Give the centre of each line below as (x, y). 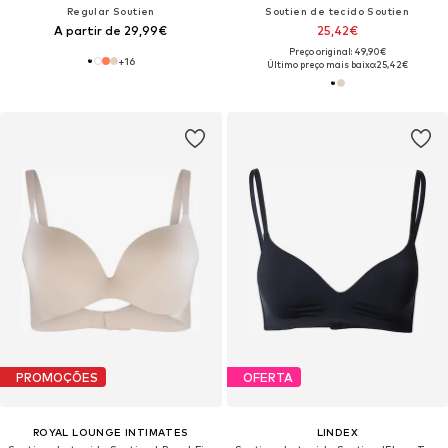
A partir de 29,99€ (111, 30)
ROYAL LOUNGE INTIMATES (110, 432)
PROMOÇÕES (57, 377)
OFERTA (267, 377)
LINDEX (337, 432)
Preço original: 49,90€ (337, 51)
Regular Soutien (110, 11)
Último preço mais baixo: (321, 64)
